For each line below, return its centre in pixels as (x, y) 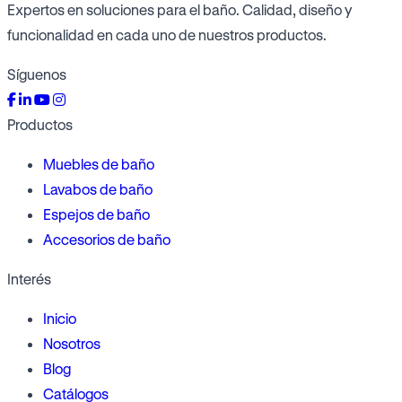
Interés (29, 279)
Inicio (60, 319)
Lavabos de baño (98, 189)
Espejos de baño (96, 214)
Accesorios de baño (107, 240)
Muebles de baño (99, 164)
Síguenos (37, 74)
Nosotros (72, 344)
